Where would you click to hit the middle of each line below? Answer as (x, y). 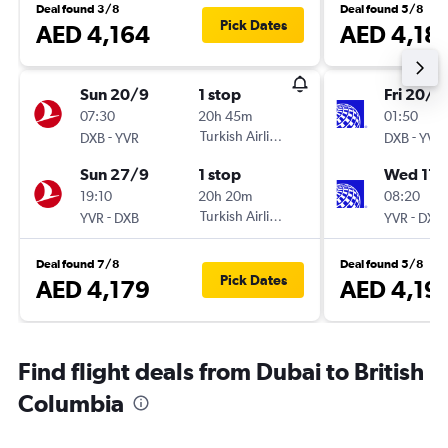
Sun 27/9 (114, 174)
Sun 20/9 (114, 94)
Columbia (71, 403)
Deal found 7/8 (78, 264)
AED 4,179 (93, 289)
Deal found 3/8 (78, 9)
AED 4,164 (93, 34)
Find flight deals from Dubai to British (221, 371)
